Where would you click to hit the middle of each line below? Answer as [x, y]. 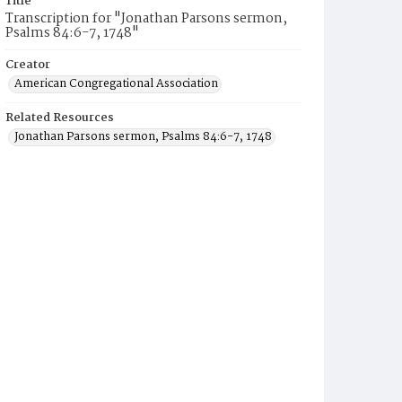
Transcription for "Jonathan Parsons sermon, [146, 19]
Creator [28, 65]
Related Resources [60, 118]
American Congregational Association [116, 84]
